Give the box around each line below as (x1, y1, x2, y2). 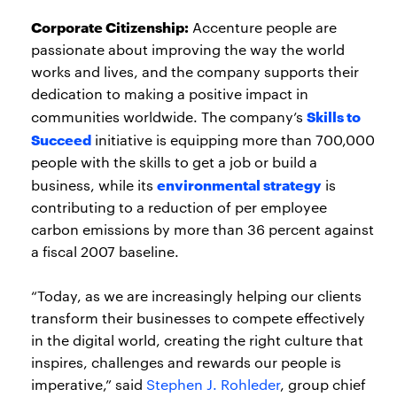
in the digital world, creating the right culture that (31, 331, 363, 349)
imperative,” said (31, 375, 146, 393)
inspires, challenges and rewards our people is (31, 353, 341, 371)
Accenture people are (189, 18, 337, 36)
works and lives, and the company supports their (31, 62, 359, 81)
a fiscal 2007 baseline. (31, 242, 179, 261)
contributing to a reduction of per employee (31, 198, 327, 216)
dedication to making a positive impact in (31, 84, 308, 103)
